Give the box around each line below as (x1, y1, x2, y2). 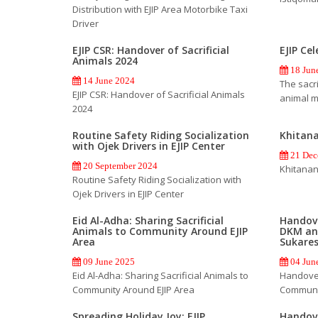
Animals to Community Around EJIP (72, 224, 248, 238)
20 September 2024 (81, 160, 158, 170)
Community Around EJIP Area (72, 283, 194, 296)
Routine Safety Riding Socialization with (72, 172, 241, 186)
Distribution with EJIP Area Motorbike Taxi (72, 2, 248, 16)
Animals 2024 (72, 53, 138, 67)
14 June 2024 (81, 75, 135, 85)
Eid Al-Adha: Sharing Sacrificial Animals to (72, 268, 248, 282)
